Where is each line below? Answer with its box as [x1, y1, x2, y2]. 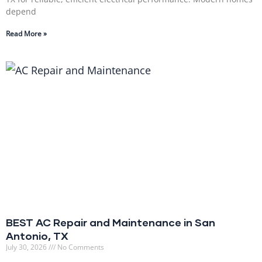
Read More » [6, 29, 47, 39]
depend [6, 6, 36, 18]
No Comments [56, 242, 104, 253]
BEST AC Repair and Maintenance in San [6, 216, 215, 229]
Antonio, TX [6, 229, 68, 243]
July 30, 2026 [6, 242, 49, 253]
